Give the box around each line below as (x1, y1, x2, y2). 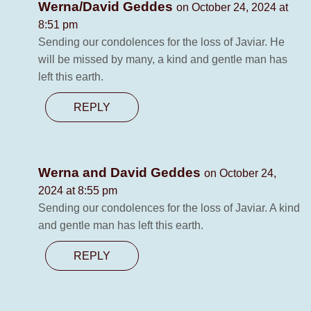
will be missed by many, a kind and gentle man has (38, 53, 287, 66)
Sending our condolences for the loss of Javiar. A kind (38, 202, 300, 215)
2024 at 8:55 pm (38, 185, 117, 197)
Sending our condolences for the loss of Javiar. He (38, 36, 285, 49)
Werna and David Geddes (38, 165, 204, 180)
